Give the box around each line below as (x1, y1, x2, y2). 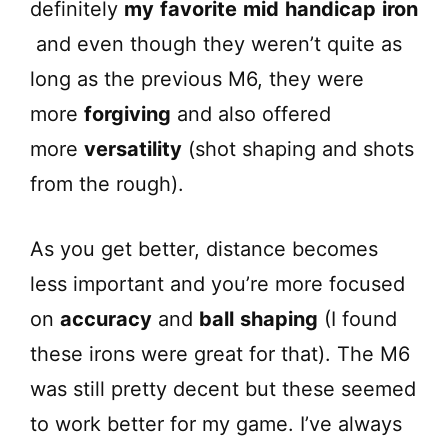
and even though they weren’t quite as (30, 31, 402, 56)
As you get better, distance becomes (30, 236, 378, 261)
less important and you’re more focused (30, 271, 405, 296)
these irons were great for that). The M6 (30, 341, 410, 366)
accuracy (60, 306, 152, 331)
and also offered (171, 101, 331, 126)
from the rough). (30, 171, 184, 196)
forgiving (84, 101, 171, 126)
